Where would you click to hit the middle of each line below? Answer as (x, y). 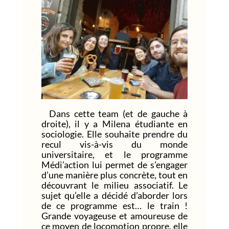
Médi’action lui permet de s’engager (114, 164)
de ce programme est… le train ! (114, 205)
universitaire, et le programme (114, 154)
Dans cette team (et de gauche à (114, 113)
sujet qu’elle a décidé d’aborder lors (114, 195)
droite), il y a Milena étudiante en (114, 123)
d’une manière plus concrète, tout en (114, 175)
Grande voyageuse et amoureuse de (114, 215)
